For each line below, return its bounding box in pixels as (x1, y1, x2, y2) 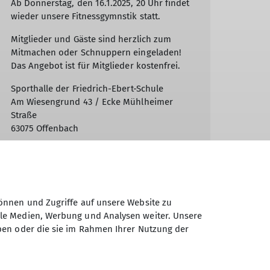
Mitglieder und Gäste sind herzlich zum (10, 34, 172, 45)
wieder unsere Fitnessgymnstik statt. (10, 11, 161, 22)
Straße (10, 110, 37, 121)
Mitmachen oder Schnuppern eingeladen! (10, 47, 182, 58)
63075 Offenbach (10, 123, 79, 134)
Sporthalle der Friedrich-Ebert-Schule (10, 83, 164, 95)
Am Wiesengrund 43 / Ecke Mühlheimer (10, 96, 173, 108)
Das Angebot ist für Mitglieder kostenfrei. (10, 60, 181, 72)
